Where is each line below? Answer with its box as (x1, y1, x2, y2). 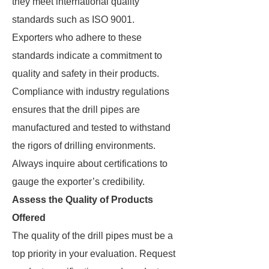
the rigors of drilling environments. (12, 141, 156, 151)
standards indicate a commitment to (12, 50, 162, 61)
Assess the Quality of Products (12, 195, 153, 205)
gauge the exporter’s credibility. (12, 177, 145, 187)
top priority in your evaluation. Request (12, 249, 175, 259)
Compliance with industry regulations (12, 86, 169, 97)
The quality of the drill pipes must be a (12, 231, 173, 241)
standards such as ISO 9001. (12, 14, 134, 25)
